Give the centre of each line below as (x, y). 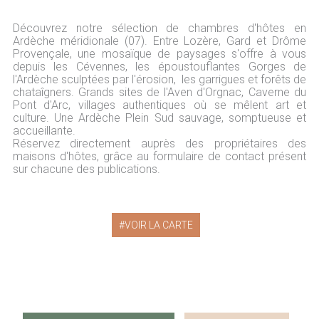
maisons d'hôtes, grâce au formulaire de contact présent (159, 156)
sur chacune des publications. (86, 169)
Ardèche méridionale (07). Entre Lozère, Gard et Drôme (159, 41)
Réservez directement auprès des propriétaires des (159, 143)
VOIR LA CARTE (158, 225)
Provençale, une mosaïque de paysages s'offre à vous (159, 54)
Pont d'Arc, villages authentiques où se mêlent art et (159, 105)
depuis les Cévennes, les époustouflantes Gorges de (159, 67)
